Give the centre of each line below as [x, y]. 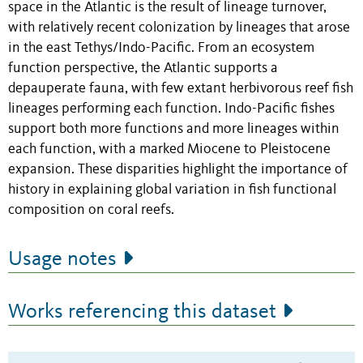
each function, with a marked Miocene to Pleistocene [169, 149]
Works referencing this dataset [142, 312]
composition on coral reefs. [91, 210]
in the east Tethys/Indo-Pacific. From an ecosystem [161, 48]
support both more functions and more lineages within [174, 129]
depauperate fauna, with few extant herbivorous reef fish [181, 88]
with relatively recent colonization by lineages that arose [179, 28]
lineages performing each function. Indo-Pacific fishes [171, 109]
